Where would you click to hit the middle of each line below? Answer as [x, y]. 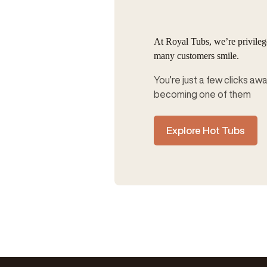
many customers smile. [196, 55]
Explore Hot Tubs [205, 130]
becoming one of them [202, 94]
